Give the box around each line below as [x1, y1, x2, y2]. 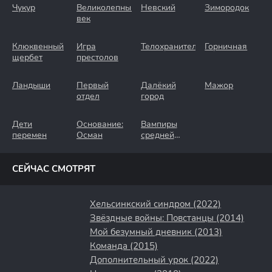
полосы [140, 140, 171, 152]
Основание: [76, 118, 123, 130]
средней [140, 129, 174, 141]
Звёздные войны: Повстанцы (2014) [90, 212, 244, 224]
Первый [76, 80, 109, 91]
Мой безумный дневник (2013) [90, 226, 222, 238]
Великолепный [76, 2, 136, 13]
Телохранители [140, 41, 202, 52]
